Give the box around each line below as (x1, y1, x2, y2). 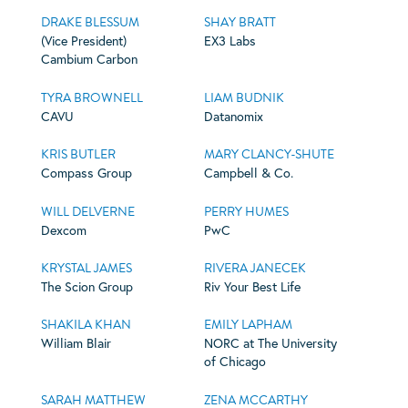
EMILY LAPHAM (203, 315, 292, 335)
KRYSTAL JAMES (40, 258, 132, 278)
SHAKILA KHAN (40, 315, 131, 335)
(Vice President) (40, 32, 127, 50)
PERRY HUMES (203, 201, 289, 221)
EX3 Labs (203, 32, 256, 50)
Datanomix (203, 107, 263, 125)
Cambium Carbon (40, 50, 138, 68)
